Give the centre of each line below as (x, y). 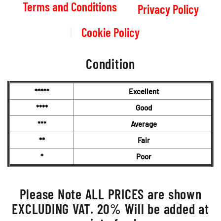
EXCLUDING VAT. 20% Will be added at (110, 208)
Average (144, 124)
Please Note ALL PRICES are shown (110, 194)
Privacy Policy (168, 9)
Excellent (144, 91)
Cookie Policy (110, 32)
